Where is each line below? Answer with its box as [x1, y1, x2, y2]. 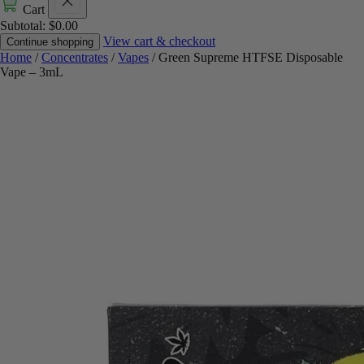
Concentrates [41, 50, 108, 64]
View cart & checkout [103, 34, 215, 48]
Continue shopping [6, 36, 93, 48]
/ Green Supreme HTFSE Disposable [149, 50, 343, 64]
